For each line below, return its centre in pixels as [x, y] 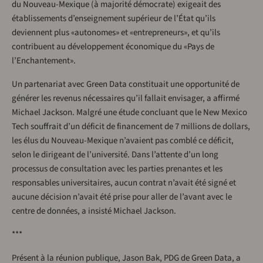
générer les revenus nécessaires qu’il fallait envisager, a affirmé [126, 99]
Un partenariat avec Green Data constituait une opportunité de [126, 85]
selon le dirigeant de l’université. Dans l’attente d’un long [115, 155]
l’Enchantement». [44, 61]
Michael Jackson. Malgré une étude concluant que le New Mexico [129, 113]
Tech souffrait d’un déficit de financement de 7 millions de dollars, [131, 127]
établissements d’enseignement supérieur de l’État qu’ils [114, 19]
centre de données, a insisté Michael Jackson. [94, 211]
